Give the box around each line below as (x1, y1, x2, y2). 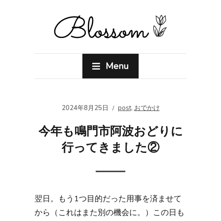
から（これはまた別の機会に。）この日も (35, 207, 184, 218)
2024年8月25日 (61, 104, 109, 112)
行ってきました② (62, 140, 159, 155)
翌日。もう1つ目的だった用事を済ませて (35, 193, 182, 204)
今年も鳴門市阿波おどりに (38, 123, 183, 139)
